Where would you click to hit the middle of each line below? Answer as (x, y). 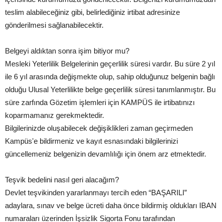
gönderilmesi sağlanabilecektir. (54, 25)
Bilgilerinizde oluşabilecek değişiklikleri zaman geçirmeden (99, 128)
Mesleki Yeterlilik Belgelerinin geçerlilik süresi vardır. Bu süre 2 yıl (110, 63)
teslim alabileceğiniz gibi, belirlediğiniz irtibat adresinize (92, 12)
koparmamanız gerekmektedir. (55, 115)
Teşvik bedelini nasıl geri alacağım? (62, 179)
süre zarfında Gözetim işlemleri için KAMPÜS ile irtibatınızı (100, 102)
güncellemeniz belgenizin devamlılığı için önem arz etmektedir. (106, 154)
